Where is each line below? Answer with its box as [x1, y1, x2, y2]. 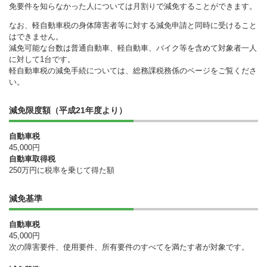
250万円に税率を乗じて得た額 [9, 165, 114, 175]
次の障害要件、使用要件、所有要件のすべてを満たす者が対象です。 [9, 242, 249, 252]
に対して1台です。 [9, 54, 75, 64]
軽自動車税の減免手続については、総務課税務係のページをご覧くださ [9, 66, 257, 75]
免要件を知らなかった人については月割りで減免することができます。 [9, 1, 257, 11]
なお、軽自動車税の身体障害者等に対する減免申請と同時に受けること [9, 20, 257, 30]
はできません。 [9, 32, 63, 41]
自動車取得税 [9, 154, 55, 163]
